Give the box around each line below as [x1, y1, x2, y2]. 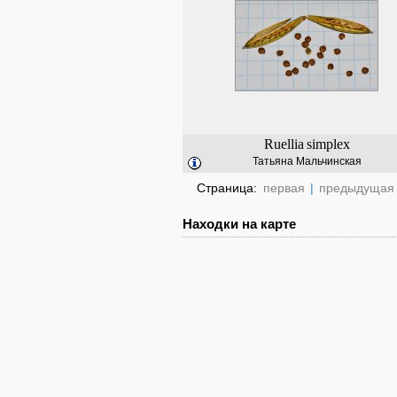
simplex [306, 136, 350, 152]
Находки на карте [183, 216, 296, 231]
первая [263, 181, 305, 195]
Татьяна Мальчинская [252, 155, 362, 167]
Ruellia [263, 136, 304, 152]
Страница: [197, 181, 261, 195]
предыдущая [319, 181, 394, 195]
